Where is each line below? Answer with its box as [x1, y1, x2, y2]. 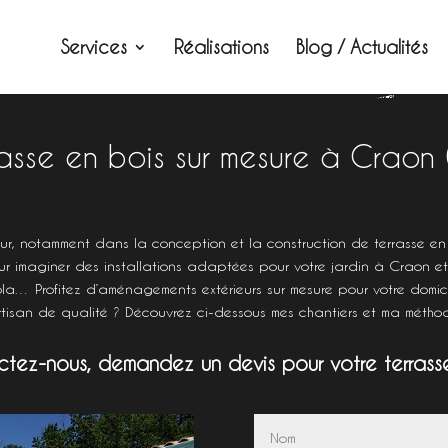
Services [60, 37, 127, 57]
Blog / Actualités [295, 37, 428, 57]
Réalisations [173, 37, 269, 57]
